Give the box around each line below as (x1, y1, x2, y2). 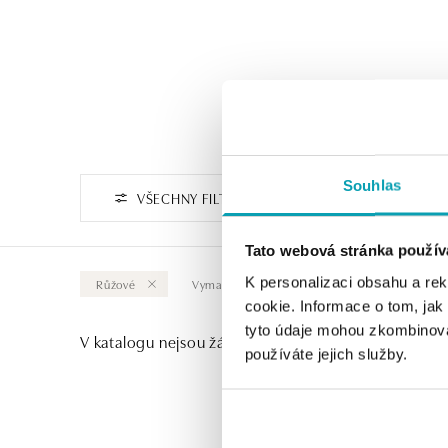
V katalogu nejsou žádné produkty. (80, 330, 326, 352)
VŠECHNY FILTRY (137, 188, 243, 208)
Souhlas (343, 176, 401, 193)
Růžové (96, 275, 136, 292)
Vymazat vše (191, 275, 262, 292)
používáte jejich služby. (244, 345, 408, 362)
